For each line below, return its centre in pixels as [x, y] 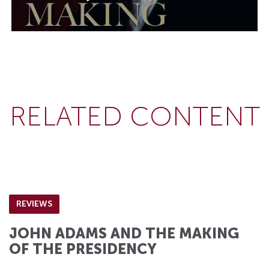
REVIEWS [34, 204]
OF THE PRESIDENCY [83, 249]
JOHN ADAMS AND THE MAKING [124, 233]
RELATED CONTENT [134, 116]
